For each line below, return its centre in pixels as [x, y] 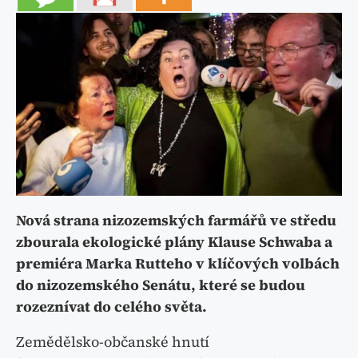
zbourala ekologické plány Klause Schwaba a [174, 241]
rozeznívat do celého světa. [111, 306]
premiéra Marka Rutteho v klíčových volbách [178, 263]
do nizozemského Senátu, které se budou [161, 284]
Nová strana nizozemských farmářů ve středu [176, 220]
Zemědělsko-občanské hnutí [113, 341]
